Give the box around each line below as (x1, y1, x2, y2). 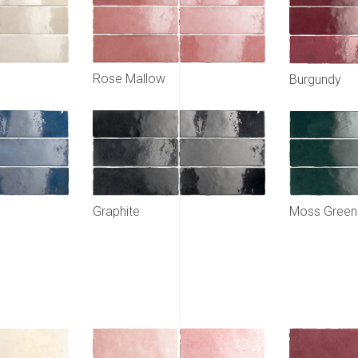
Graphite (93, 204, 140, 220)
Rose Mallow (93, 71, 165, 87)
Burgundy (289, 71, 341, 87)
